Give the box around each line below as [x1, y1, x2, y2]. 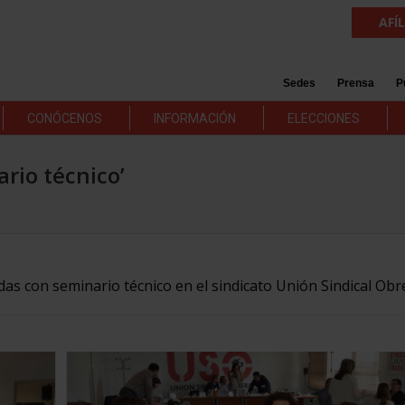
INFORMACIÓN [153, 111, 236, 126]
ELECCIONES [287, 111, 360, 126]
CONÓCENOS [26, 111, 102, 126]
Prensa [336, 77, 374, 89]
